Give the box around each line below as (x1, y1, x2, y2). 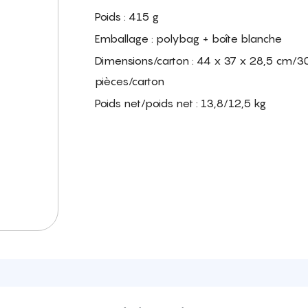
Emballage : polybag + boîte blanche (95, 32, 282, 46)
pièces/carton (95, 74, 164, 89)
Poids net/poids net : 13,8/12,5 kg (95, 96, 266, 111)
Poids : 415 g (95, 10, 159, 24)
